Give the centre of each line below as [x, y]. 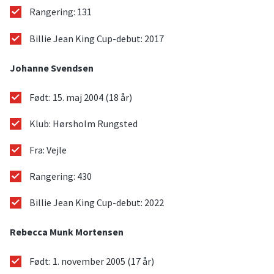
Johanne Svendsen [52, 68]
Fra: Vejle [48, 150]
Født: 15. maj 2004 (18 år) [81, 97]
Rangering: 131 [61, 12]
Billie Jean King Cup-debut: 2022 [97, 203]
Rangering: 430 [61, 176]
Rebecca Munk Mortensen [67, 232]
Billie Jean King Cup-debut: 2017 [97, 38]
